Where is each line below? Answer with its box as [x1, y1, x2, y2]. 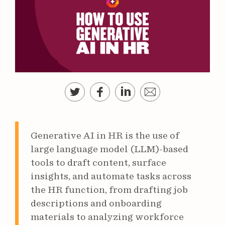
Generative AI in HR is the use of [31, 130, 179, 141]
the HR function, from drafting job [31, 184, 188, 195]
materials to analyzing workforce [31, 211, 184, 222]
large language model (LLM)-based [31, 144, 188, 155]
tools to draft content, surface [31, 157, 166, 168]
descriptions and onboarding [31, 198, 162, 209]
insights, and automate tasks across [31, 171, 191, 182]
